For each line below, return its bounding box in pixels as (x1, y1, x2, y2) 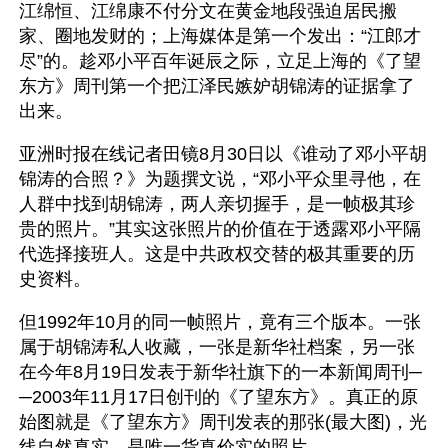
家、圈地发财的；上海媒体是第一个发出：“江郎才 (19, 26, 421, 46)
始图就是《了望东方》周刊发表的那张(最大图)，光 (19, 412, 427, 432)
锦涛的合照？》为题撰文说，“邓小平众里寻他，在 (19, 169, 421, 189)
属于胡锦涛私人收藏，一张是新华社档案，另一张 (19, 337, 415, 357)
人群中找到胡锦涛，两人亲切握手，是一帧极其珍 (19, 194, 415, 214)
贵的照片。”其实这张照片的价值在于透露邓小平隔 (19, 219, 421, 239)
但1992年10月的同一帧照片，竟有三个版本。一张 (19, 312, 421, 332)
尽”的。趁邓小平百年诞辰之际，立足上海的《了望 (19, 51, 421, 71)
